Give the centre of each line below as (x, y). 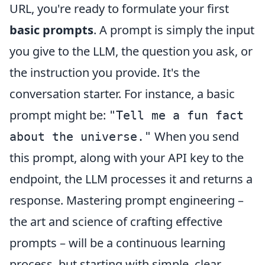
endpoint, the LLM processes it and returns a (131, 179)
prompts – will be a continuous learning (117, 243)
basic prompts (51, 30)
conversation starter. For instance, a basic (122, 94)
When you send (195, 137)
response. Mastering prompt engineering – (127, 201)
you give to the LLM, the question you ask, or (131, 51)
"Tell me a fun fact (176, 116)
